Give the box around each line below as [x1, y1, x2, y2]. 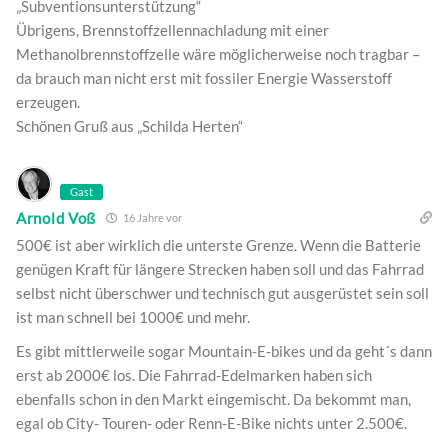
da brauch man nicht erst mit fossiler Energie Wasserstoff [16, 69, 392, 88]
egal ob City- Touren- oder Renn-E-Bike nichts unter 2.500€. [16, 414, 407, 433]
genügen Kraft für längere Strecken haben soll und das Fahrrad [16, 260, 424, 279]
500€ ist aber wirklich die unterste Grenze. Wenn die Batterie [16, 236, 421, 255]
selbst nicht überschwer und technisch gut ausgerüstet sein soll [16, 284, 429, 303]
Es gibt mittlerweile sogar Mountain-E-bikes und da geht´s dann [16, 342, 432, 361]
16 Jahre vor [121, 211, 182, 225]
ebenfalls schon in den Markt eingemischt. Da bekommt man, [16, 390, 411, 409]
